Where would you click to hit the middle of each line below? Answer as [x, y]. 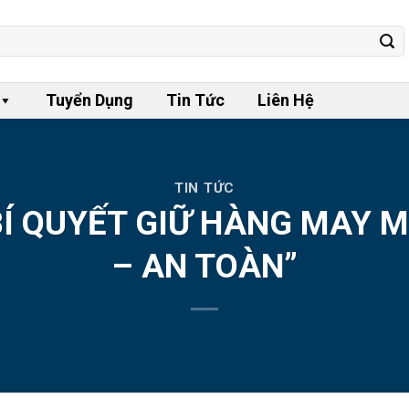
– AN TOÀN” [204, 267]
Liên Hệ [286, 100]
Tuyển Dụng [89, 100]
